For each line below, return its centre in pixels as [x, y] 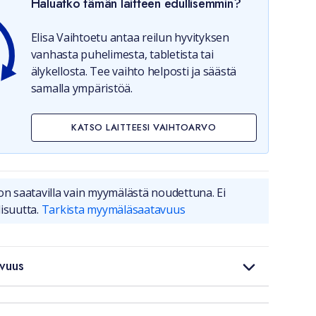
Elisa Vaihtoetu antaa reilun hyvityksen [130, 37]
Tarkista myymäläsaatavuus [113, 209]
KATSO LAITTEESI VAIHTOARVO [144, 127]
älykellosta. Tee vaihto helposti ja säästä [134, 71]
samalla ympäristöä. [81, 88]
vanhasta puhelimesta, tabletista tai [122, 54]
